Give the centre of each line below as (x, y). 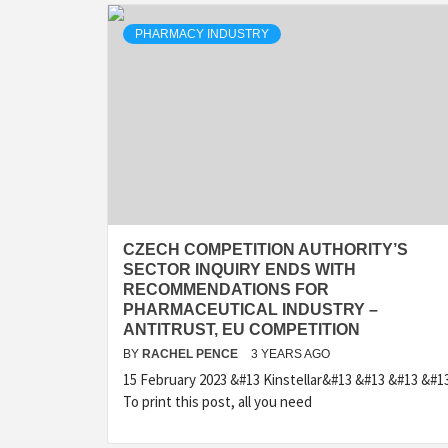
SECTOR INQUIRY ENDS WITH (239, 269)
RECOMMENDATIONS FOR (226, 289)
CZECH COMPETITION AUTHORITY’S (265, 249)
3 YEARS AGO (290, 354)
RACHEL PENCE (191, 354)
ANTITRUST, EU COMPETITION (241, 329)
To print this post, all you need (217, 401)
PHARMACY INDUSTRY (202, 34)
